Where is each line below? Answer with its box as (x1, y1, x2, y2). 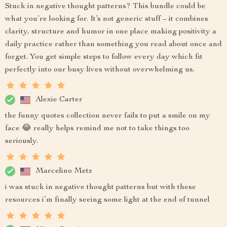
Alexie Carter (35, 95, 83, 104)
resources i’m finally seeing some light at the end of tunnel (5, 196, 210, 204)
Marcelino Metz (35, 167, 92, 175)
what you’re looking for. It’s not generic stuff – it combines (5, 15, 208, 23)
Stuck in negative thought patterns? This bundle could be (5, 3, 206, 11)
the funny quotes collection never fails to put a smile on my (5, 112, 210, 120)
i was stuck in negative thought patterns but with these (5, 183, 196, 192)
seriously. (5, 137, 38, 145)
